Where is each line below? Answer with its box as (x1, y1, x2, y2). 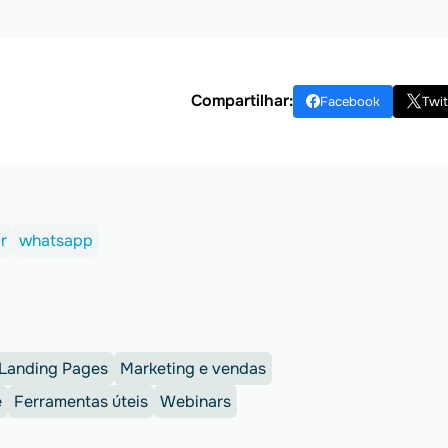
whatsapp (19, 230, 93, 252)
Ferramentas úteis (14, 391, 148, 413)
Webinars (160, 391, 231, 413)
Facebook (319, 92, 380, 110)
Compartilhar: (190, 90, 293, 112)
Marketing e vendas (120, 358, 266, 380)
